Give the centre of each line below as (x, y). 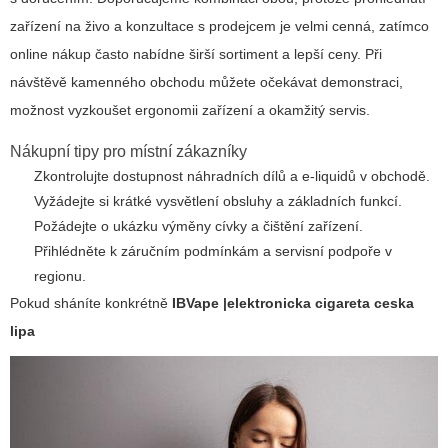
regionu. (60, 276)
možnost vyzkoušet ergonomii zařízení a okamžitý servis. (190, 110)
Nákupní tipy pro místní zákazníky (128, 152)
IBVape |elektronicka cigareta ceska (293, 303)
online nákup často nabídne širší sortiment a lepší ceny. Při (196, 54)
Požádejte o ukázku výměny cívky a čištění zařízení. (198, 226)
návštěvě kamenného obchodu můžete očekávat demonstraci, (206, 82)
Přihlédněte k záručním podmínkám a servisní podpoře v (213, 251)
